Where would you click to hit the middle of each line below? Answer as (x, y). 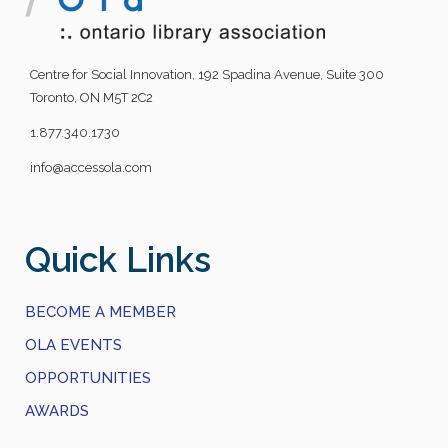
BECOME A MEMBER (100, 311)
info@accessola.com (91, 167)
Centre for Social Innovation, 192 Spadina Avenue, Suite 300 (207, 74)
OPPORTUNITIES (88, 377)
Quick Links (118, 259)
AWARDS (57, 410)
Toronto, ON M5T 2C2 (91, 97)
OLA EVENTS (73, 344)
